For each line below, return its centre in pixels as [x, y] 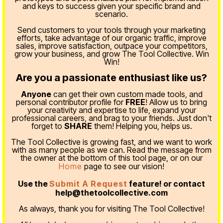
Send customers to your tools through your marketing [111, 30]
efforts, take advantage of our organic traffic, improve [111, 38]
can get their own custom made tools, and [127, 94]
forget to [48, 126]
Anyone [36, 94]
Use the [34, 184]
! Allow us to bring [176, 102]
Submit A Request [88, 184]
